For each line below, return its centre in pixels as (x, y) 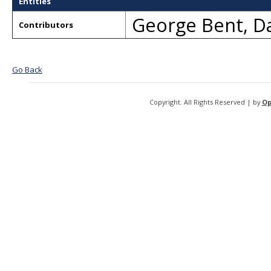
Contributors (46, 25)
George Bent (188, 25)
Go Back (27, 70)
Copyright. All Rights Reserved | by (205, 102)
